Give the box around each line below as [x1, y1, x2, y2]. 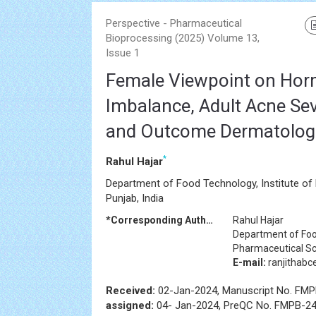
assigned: [106, 299, 154, 312]
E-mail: [233, 257, 266, 268]
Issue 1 [106, 47, 140, 59]
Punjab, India [106, 192, 164, 205]
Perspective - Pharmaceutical [106, 17, 242, 30]
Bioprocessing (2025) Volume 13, [106, 32, 260, 44]
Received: [106, 284, 158, 297]
